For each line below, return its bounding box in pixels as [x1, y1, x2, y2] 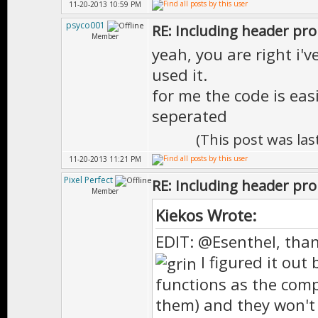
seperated [152, 105, 227, 126]
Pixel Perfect [64, 174, 113, 186]
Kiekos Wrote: [155, 204, 261, 226]
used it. [152, 64, 207, 85]
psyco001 [66, 19, 105, 31]
